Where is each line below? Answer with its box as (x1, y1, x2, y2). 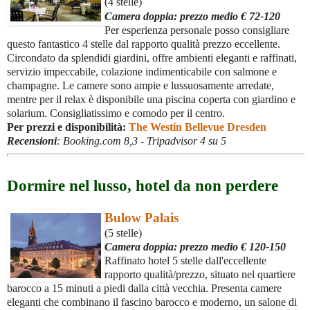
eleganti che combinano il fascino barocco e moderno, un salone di (7, 296, 297, 309)
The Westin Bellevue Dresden (129, 121, 266, 134)
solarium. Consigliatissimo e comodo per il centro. (7, 107, 225, 120)
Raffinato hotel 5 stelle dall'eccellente (104, 255, 266, 267)
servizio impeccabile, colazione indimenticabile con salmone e (7, 66, 277, 78)
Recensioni (7, 135, 57, 147)
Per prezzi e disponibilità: (7, 121, 129, 134)
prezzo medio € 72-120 (177, 10, 280, 23)
